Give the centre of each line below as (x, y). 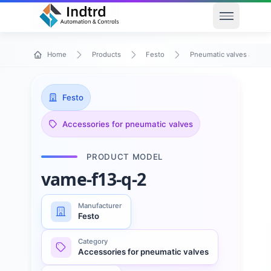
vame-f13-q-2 (93, 179)
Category (93, 242)
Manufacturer (100, 206)
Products (106, 55)
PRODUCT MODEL (125, 156)
